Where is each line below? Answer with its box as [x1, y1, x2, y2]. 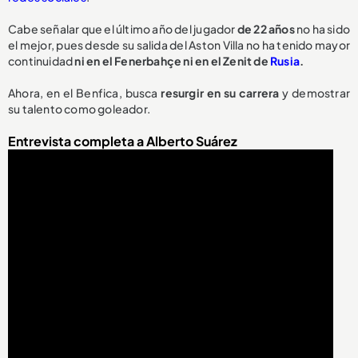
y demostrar [279, 86, 350, 101]
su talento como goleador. [8, 101, 150, 117]
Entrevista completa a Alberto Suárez [8, 133, 237, 150]
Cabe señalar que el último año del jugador [8, 22, 237, 37]
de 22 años [237, 22, 295, 37]
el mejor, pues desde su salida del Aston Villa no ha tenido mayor [8, 38, 350, 53]
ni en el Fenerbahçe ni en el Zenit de [74, 54, 271, 69]
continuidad [8, 54, 75, 69]
